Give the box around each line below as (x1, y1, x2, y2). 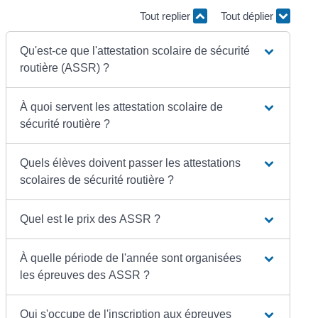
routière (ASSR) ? (20, 61, 110, 74)
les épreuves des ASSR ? (20, 268, 150, 281)
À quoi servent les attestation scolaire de (20, 100, 224, 113)
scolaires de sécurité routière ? (20, 173, 175, 186)
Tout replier (139, 10, 193, 23)
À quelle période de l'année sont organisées (20, 251, 242, 264)
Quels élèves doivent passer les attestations (20, 156, 241, 169)
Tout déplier (220, 10, 276, 23)
